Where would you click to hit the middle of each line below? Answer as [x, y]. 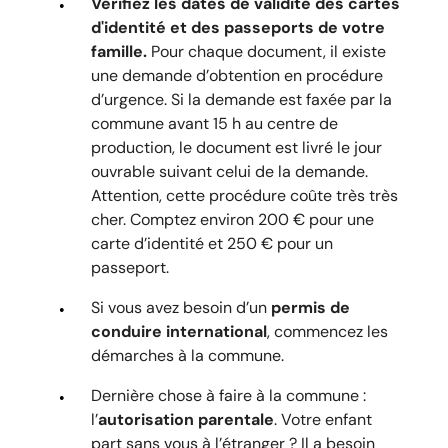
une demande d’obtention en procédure [237, 75]
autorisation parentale [186, 419]
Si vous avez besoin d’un [179, 307]
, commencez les [327, 331]
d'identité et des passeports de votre [238, 27]
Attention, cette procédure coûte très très [244, 195]
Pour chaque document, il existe [266, 51]
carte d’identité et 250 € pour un [212, 243]
